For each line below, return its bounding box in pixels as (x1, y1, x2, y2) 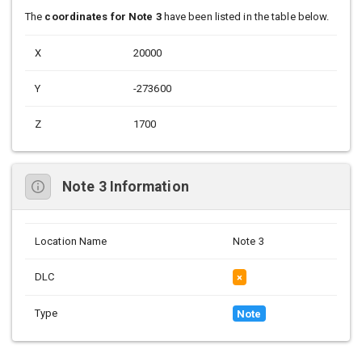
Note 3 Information (62, 178, 189, 195)
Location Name (35, 235, 107, 248)
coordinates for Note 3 (44, 11, 162, 23)
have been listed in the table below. (161, 11, 330, 23)
